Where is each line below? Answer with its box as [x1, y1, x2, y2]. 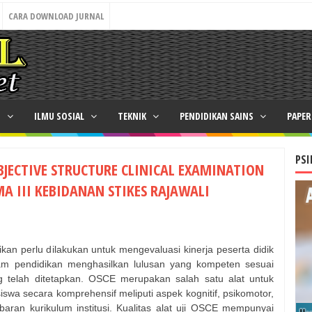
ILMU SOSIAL [34, 109, 86, 123]
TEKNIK [118, 109, 148, 123]
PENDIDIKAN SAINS [180, 109, 256, 123]
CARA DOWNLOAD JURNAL [8, 10, 104, 22]
